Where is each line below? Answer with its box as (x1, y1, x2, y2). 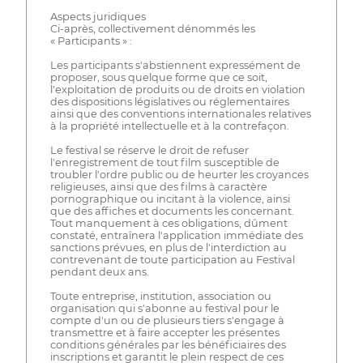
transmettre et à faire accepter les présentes (49, 326, 280, 339)
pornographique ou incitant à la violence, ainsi (49, 192, 290, 205)
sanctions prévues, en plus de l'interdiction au (49, 241, 287, 254)
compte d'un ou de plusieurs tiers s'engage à (49, 314, 284, 327)
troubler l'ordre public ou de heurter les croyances (49, 168, 309, 181)
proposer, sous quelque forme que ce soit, (49, 70, 267, 83)
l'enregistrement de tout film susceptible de (49, 156, 280, 169)
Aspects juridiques (49, 10, 146, 23)
